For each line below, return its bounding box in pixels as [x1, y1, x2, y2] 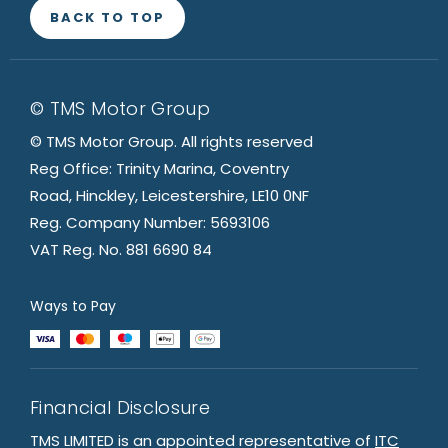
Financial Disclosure [30, 394, 211, 420]
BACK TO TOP [50, 7, 165, 27]
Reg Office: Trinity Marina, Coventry [30, 157, 289, 179]
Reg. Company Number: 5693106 [30, 211, 270, 233]
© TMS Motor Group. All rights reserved [30, 130, 313, 152]
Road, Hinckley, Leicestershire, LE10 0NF [30, 184, 309, 206]
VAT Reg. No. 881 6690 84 [30, 238, 212, 260]
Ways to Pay [30, 295, 116, 316]
